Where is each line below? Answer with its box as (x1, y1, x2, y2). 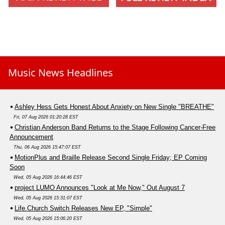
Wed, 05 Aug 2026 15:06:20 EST (14, 216, 82, 221)
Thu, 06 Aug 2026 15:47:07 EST (14, 145, 81, 150)
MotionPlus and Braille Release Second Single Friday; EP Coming (15, 154, 207, 162)
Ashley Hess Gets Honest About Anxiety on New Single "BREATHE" (15, 103, 214, 111)
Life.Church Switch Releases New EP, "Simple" (15, 204, 152, 212)
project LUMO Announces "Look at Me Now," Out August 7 (15, 184, 185, 192)
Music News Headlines (8, 66, 113, 80)
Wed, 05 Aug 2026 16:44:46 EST (14, 175, 82, 180)
